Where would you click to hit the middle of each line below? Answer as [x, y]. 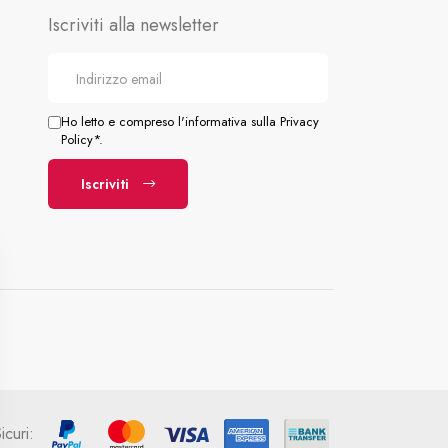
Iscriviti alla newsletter [133, 25]
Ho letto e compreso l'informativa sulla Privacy [189, 121]
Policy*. [81, 139]
